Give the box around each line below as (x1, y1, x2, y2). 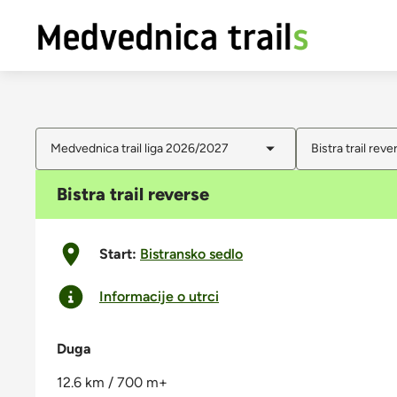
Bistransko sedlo (140, 245, 243, 263)
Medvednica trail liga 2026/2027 (51, 141, 229, 157)
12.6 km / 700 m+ (57, 374, 167, 392)
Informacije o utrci (99, 288, 219, 306)
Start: (99, 245, 140, 263)
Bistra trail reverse (57, 183, 209, 206)
